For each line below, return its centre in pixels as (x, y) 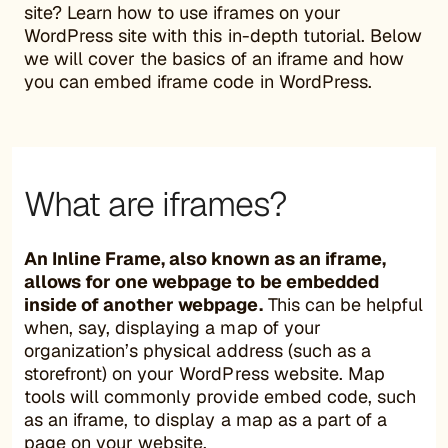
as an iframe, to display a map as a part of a (205, 419)
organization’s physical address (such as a (197, 350)
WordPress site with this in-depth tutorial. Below (223, 35)
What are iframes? (155, 203)
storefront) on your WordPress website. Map (204, 373)
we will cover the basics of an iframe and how (214, 58)
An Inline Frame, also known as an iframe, (205, 258)
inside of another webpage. (143, 304)
